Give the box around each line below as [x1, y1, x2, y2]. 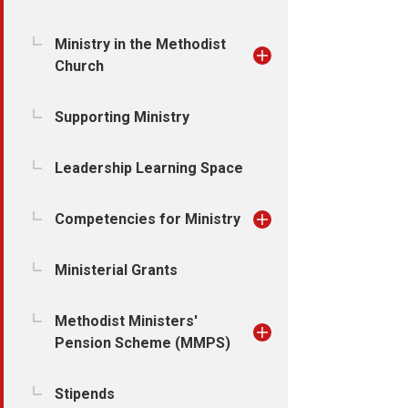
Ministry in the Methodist [55, 36, 226, 53]
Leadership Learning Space [55, 159, 243, 177]
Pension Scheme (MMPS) [55, 334, 230, 352]
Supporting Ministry [55, 108, 189, 126]
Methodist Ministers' [55, 312, 198, 330]
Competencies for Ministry [55, 210, 240, 228]
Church [55, 57, 104, 75]
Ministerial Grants [55, 261, 178, 279]
